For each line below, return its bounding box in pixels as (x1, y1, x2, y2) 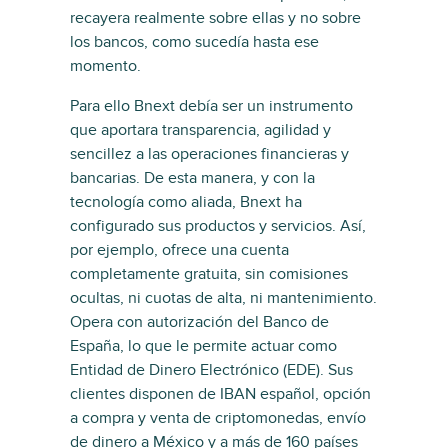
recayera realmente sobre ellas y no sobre (70, 8, 361, 28)
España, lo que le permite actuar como (70, 336, 337, 356)
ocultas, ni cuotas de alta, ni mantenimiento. (70, 288, 377, 308)
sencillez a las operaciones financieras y (70, 144, 349, 164)
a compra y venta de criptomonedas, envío (70, 408, 366, 428)
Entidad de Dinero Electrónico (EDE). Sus (70, 360, 353, 380)
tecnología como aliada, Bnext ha (70, 192, 302, 212)
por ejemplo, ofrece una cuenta (70, 240, 289, 260)
